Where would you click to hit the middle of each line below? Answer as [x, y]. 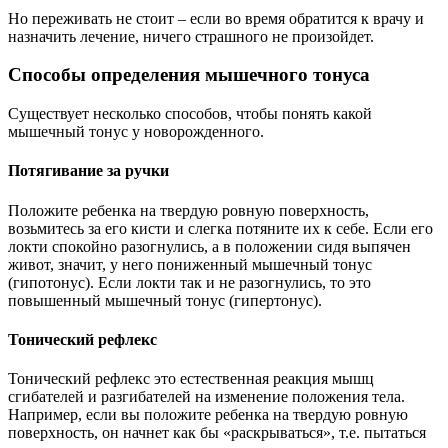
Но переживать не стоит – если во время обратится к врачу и [216, 18]
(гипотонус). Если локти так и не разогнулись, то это [189, 282]
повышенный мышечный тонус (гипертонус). [165, 300]
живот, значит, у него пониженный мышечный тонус [190, 264]
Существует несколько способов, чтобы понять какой [190, 114]
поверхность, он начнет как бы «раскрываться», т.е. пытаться [217, 433]
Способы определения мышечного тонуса [189, 75]
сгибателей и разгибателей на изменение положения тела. [206, 397]
